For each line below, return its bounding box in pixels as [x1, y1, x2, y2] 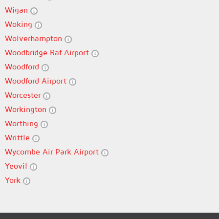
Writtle [5, 133, 32, 142]
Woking [5, 20, 35, 28]
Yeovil [5, 161, 30, 170]
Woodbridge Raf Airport [5, 48, 91, 57]
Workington [5, 105, 49, 113]
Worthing [5, 119, 41, 128]
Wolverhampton [5, 34, 65, 43]
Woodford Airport [5, 76, 69, 85]
